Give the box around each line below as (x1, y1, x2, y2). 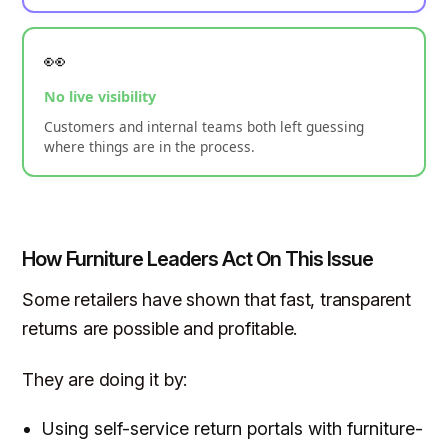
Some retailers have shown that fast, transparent (22, 289, 411, 311)
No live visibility (44, 87, 157, 107)
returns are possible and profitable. (22, 318, 298, 340)
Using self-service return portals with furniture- (42, 418, 424, 440)
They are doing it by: (22, 368, 188, 390)
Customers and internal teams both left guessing (44, 117, 365, 137)
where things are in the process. (44, 137, 256, 157)
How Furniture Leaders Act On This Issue (22, 247, 374, 272)
